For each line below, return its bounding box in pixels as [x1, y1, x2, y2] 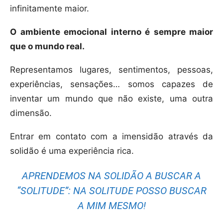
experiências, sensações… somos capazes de [10, 79, 213, 90]
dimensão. [10, 108, 52, 118]
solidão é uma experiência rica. [10, 146, 134, 156]
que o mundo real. [10, 41, 85, 52]
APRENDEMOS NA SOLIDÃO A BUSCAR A [22, 170, 201, 182]
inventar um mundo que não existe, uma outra [10, 94, 213, 104]
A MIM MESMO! [77, 200, 146, 212]
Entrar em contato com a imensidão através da [10, 131, 213, 142]
